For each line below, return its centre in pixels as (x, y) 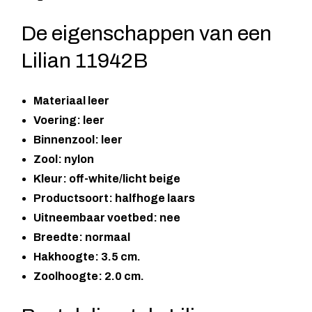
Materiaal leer (71, 100)
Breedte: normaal (82, 237)
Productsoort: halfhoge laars (114, 198)
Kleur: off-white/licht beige (107, 178)
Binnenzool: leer (78, 139)
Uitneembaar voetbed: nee (107, 217)
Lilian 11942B (84, 60)
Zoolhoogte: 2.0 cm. (89, 276)
